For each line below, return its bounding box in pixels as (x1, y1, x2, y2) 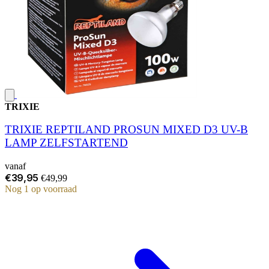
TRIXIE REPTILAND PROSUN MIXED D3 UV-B (5, 123, 248, 136)
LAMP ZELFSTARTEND (5, 136, 128, 150)
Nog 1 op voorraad (5, 184, 77, 195)
